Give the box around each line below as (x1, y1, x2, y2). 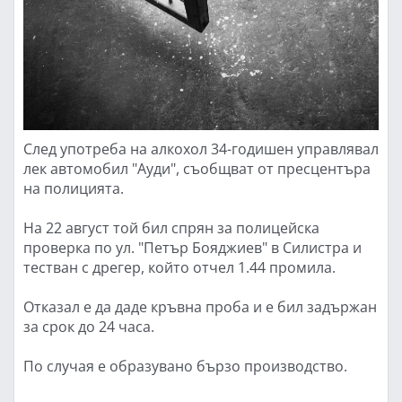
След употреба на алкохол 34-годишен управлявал (23, 138, 379, 158)
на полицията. (23, 178, 124, 197)
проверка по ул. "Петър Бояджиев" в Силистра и (23, 237, 362, 257)
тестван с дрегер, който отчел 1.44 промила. (23, 257, 336, 276)
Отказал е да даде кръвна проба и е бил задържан (23, 296, 377, 316)
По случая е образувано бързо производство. (23, 355, 347, 375)
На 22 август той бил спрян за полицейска (23, 217, 319, 237)
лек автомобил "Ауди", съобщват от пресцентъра (23, 158, 371, 178)
